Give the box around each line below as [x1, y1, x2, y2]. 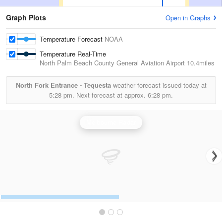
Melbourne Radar [86, 117, 136, 127]
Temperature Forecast [40, 34, 105, 44]
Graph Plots [6, 12, 46, 22]
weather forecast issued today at [111, 80, 207, 90]
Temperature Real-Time [40, 49, 107, 58]
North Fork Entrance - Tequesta [15, 80, 111, 90]
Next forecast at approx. [74, 90, 148, 100]
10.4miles [185, 58, 215, 67]
